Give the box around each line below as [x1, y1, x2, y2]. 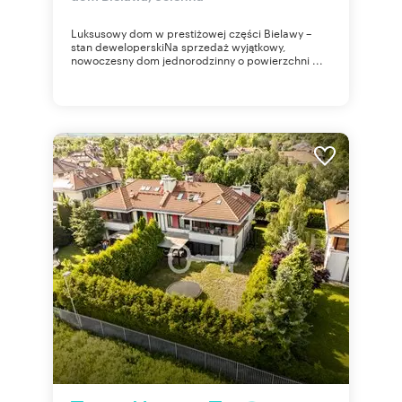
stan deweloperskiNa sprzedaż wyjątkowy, [71, 38, 286, 54]
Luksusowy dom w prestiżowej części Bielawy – [71, 24, 311, 40]
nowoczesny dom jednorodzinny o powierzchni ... [71, 51, 323, 67]
